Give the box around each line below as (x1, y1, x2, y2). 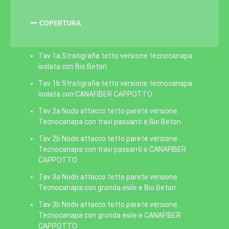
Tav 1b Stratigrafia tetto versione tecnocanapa (38, 79, 192, 87)
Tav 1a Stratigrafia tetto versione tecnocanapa (38, 52, 192, 60)
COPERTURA (39, 19, 81, 27)
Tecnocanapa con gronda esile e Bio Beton (38, 184, 176, 192)
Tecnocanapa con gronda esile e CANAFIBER (38, 211, 181, 219)
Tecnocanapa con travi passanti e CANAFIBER (38, 145, 186, 153)
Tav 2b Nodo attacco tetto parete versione (38, 134, 177, 143)
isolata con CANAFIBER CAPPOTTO (38, 90, 152, 98)
